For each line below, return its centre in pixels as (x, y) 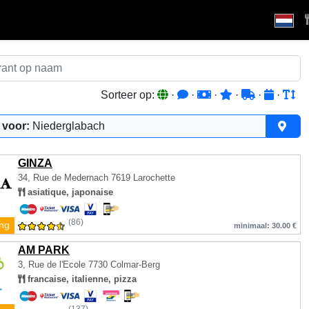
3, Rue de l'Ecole (53, 265)
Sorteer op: (129, 95)
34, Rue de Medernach (63, 178)
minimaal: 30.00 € (265, 226)
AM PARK (44, 250)
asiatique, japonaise (69, 192)
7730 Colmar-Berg (124, 265)
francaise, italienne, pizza (81, 279)
